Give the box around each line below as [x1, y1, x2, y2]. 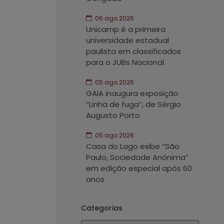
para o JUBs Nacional [86, 57, 166, 68]
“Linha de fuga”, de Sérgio [86, 99, 181, 110]
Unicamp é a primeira [86, 24, 165, 35]
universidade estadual [86, 35, 169, 46]
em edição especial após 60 [86, 163, 192, 174]
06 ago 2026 [93, 14, 134, 23]
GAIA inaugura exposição [86, 88, 178, 99]
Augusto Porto [86, 110, 142, 121]
